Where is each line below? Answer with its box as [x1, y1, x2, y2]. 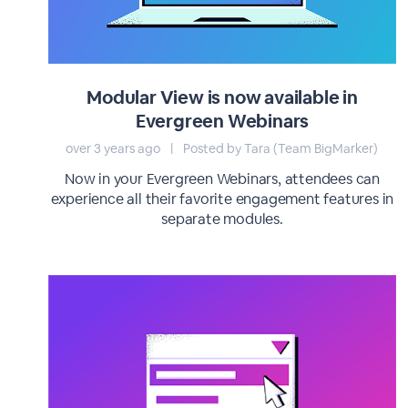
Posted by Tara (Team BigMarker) [180, 140, 379, 157]
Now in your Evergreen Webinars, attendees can [64, 169, 380, 189]
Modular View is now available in [87, 86, 358, 109]
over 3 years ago [66, 140, 164, 157]
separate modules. [161, 209, 283, 229]
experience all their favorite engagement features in [50, 189, 394, 209]
